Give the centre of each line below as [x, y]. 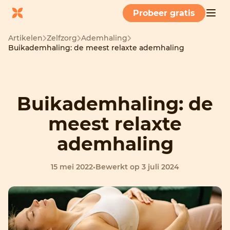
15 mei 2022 [72, 167]
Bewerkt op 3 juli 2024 [137, 167]
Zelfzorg [62, 38]
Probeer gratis [164, 13]
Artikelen [25, 38]
